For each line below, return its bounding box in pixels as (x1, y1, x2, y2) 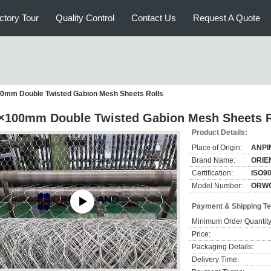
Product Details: (192, 128, 247, 137)
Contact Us (131, 13, 176, 23)
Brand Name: (192, 156, 235, 165)
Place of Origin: (192, 143, 242, 152)
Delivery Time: (192, 255, 239, 264)
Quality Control (56, 13, 114, 23)
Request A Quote (193, 13, 260, 23)
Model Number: (192, 181, 243, 190)
